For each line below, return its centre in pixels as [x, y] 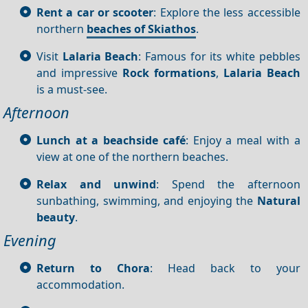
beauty [56, 217]
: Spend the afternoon [228, 184]
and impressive [79, 73]
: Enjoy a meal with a [243, 140]
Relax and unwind [97, 184]
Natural [278, 200]
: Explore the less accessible [227, 12]
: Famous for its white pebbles [219, 56]
